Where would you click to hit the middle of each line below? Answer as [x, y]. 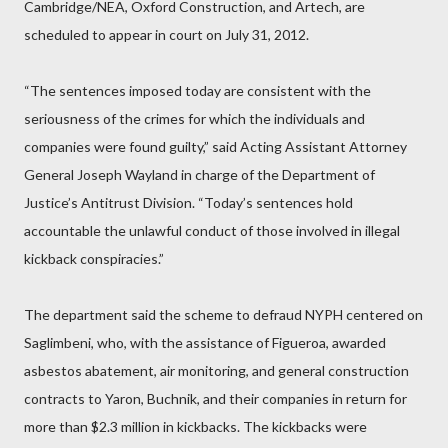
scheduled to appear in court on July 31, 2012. [166, 34]
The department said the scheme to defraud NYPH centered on [223, 314]
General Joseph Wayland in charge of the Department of [199, 174]
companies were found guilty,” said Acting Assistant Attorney [215, 146]
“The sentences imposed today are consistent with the [197, 90]
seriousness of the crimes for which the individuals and [194, 118]
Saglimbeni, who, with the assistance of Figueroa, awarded [205, 342]
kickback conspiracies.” [94, 258]
